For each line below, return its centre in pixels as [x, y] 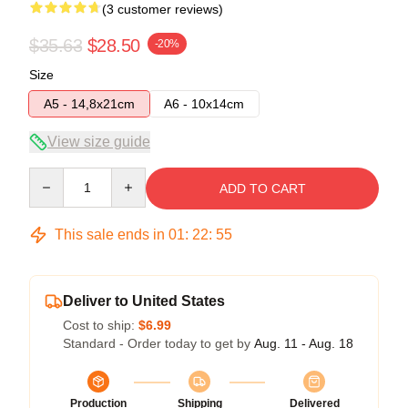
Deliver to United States [144, 301]
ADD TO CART [262, 188]
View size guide [99, 141]
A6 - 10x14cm [204, 103]
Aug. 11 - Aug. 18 [304, 343]
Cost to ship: [101, 325]
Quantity [52, 175]
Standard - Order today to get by [158, 343]
